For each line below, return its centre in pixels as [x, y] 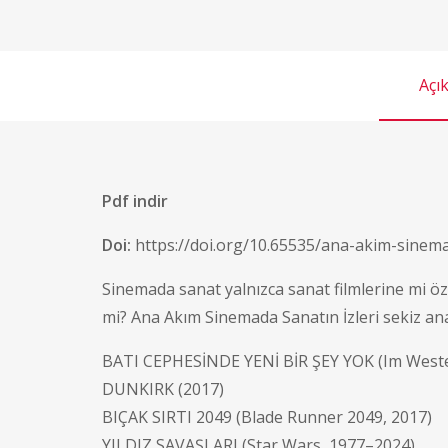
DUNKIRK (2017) [163, 389]
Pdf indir [135, 201]
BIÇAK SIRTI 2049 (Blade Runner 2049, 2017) [267, 417]
